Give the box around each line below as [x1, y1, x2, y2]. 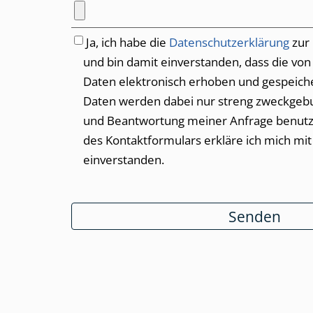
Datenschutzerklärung [169, 34, 290, 51]
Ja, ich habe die [86, 34, 170, 51]
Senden [228, 205, 282, 226]
